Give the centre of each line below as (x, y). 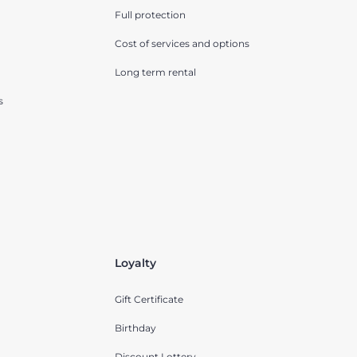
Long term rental (155, 73)
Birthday (135, 328)
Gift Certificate (149, 300)
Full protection (150, 15)
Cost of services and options (182, 44)
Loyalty (135, 263)
